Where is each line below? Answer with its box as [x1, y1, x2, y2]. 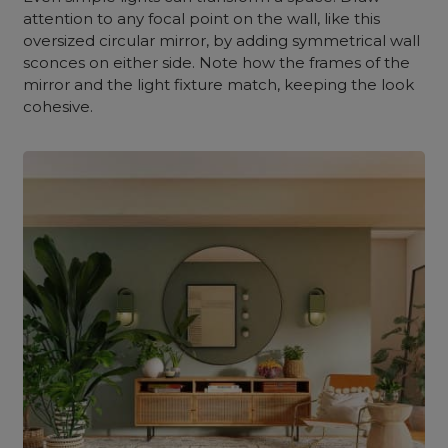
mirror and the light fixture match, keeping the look [23, 75, 415, 94]
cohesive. [23, 97, 98, 116]
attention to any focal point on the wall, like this [23, 9, 381, 28]
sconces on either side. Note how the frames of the [23, 53, 411, 72]
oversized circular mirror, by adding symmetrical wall [23, 31, 421, 50]
